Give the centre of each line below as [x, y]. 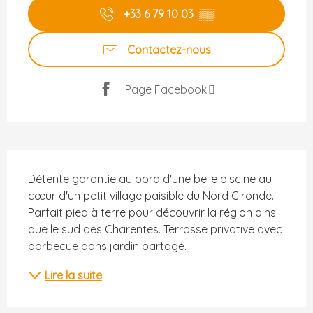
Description [31, 159]
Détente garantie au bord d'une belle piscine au [150, 179]
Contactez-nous [169, 49]
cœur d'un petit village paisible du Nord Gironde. [151, 196]
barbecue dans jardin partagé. [107, 246]
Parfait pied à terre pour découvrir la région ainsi [153, 213]
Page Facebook [166, 89]
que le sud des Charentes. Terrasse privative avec [155, 230]
